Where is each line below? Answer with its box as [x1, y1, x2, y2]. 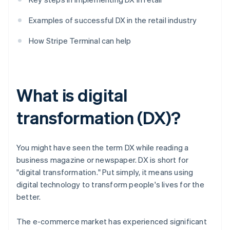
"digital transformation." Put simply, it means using [16, 167, 194, 178]
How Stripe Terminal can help [29, 35, 131, 46]
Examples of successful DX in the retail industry [29, 15, 197, 26]
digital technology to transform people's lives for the [16, 179, 204, 190]
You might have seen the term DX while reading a [16, 142, 189, 153]
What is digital [16, 84, 127, 106]
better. [16, 191, 41, 202]
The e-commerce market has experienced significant [16, 216, 207, 227]
